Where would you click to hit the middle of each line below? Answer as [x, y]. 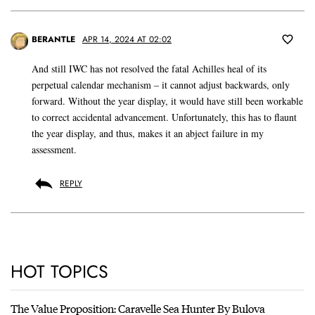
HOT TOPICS [59, 272]
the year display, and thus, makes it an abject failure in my [148, 134]
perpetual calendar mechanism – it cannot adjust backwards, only [161, 85]
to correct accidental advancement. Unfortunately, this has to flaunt [164, 117]
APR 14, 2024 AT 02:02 [127, 40]
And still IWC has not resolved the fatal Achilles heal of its [149, 69]
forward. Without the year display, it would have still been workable [167, 101]
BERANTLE [53, 40]
